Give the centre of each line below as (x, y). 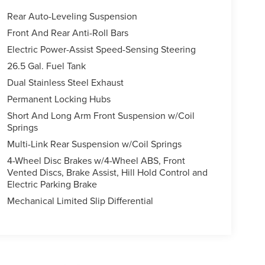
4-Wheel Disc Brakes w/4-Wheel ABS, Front (96, 161)
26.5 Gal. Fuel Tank (46, 66)
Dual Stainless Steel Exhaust (65, 83)
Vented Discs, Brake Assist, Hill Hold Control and (107, 172)
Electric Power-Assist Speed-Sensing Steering (101, 49)
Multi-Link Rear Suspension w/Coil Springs (94, 144)
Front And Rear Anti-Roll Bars (67, 33)
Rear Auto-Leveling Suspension (72, 16)
